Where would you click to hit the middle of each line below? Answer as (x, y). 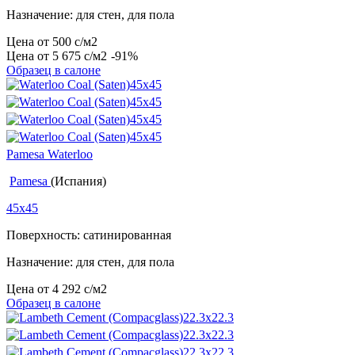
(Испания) (78, 181)
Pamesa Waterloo (50, 155)
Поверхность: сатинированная (89, 235)
